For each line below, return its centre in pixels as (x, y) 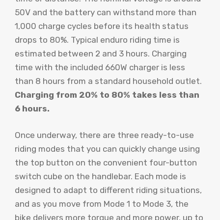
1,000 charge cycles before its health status (102, 26)
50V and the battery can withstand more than (106, 13)
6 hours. (32, 109)
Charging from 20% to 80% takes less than (107, 95)
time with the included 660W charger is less (100, 68)
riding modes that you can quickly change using (107, 149)
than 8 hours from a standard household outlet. (108, 81)
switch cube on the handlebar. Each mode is (100, 176)
